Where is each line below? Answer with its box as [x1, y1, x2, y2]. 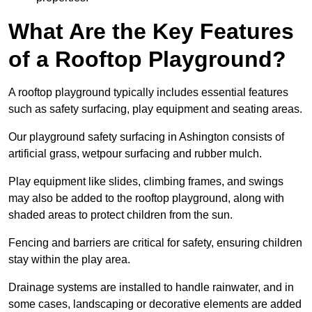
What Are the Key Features [8, 19, 294, 45]
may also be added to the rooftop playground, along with [8, 192, 284, 205]
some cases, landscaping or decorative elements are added [8, 298, 302, 311]
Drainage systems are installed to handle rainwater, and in [8, 281, 294, 294]
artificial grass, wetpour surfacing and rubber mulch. [8, 148, 262, 160]
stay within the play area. [8, 253, 133, 266]
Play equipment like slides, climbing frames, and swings [8, 175, 283, 188]
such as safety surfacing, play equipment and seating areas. [8, 103, 302, 116]
